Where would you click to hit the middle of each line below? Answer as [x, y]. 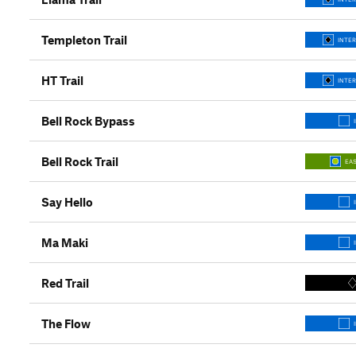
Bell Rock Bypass [88, 121]
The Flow [66, 323]
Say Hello [67, 202]
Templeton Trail [84, 40]
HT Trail [62, 80]
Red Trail [65, 283]
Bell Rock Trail [80, 161]
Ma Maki [65, 242]
